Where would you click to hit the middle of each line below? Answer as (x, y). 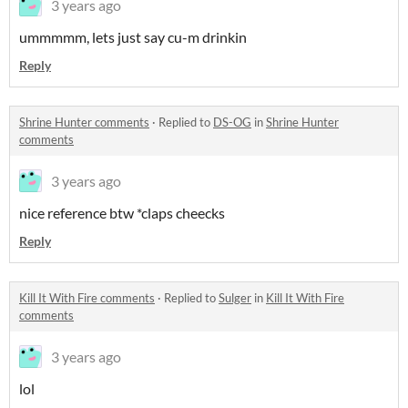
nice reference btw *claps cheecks (122, 213)
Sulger (235, 298)
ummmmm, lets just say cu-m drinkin (133, 37)
